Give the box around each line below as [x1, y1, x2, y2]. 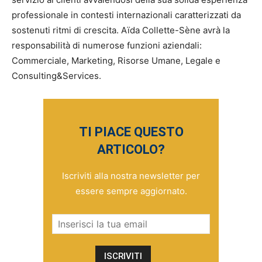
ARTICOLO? [97, 142, 165, 157]
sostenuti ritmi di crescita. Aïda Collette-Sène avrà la [12, 25, 230, 36]
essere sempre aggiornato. [75, 185, 187, 196]
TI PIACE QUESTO [78, 125, 184, 139]
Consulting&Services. [12, 70, 101, 81]
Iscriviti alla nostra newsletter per [62, 170, 200, 181]
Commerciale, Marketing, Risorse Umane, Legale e [12, 55, 220, 66]
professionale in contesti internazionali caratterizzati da [12, 9, 241, 20]
